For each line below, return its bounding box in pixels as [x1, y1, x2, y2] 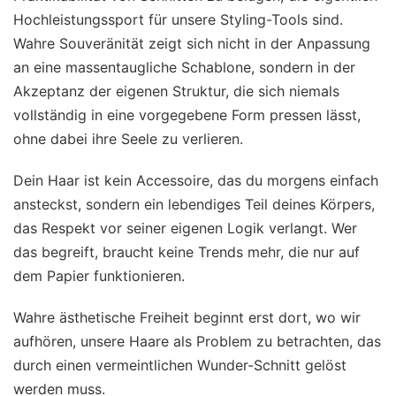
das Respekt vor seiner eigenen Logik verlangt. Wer [13, 219, 357, 238]
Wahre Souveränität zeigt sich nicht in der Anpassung [13, 34, 370, 53]
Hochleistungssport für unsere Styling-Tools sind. [13, 11, 343, 29]
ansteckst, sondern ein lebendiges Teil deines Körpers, [13, 195, 375, 214]
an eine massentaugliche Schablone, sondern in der [13, 58, 355, 77]
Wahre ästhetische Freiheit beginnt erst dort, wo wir [13, 308, 361, 327]
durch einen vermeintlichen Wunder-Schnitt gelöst [13, 356, 346, 375]
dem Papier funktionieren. [13, 267, 185, 286]
